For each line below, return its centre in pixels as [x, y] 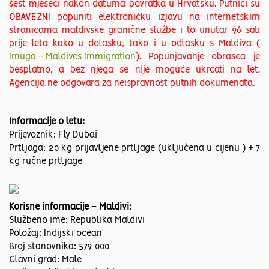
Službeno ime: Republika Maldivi [77, 221]
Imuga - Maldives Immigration [72, 57]
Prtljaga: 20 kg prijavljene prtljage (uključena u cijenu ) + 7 [134, 149]
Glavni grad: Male [45, 260]
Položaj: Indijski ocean [57, 234]
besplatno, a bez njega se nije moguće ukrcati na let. [134, 71]
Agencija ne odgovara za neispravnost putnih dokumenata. [133, 84]
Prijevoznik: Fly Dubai [53, 135]
